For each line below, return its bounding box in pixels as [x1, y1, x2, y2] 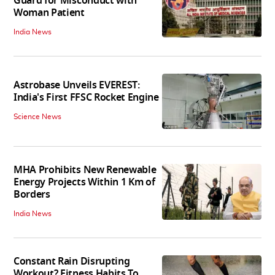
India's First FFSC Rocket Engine [14, 90, 159, 106]
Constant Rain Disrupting [14, 254, 130, 269]
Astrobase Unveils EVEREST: [14, 78, 140, 93]
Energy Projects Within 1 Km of [14, 175, 155, 190]
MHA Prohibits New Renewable [14, 163, 157, 178]
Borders [14, 187, 50, 203]
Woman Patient [14, 5, 85, 20]
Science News [14, 113, 61, 121]
